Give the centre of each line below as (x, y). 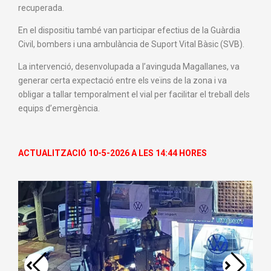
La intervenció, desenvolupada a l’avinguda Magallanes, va (129, 66)
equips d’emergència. (59, 108)
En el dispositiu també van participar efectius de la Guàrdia (129, 30)
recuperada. (41, 8)
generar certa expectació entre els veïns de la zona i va (122, 80)
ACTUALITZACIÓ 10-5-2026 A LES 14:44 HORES (113, 153)
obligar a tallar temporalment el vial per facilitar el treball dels (134, 94)
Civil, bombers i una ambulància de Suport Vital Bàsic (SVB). (131, 44)
